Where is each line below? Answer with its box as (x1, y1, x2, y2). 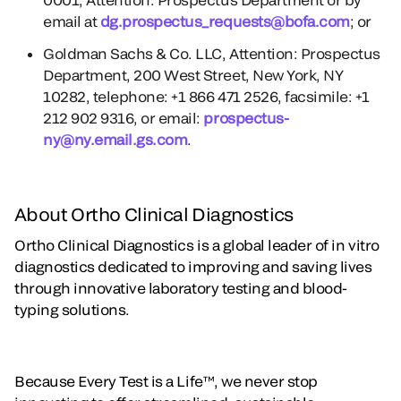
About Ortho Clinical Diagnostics (14, 203, 294, 225)
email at (43, 13, 100, 30)
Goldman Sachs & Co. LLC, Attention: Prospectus (43, 45, 380, 62)
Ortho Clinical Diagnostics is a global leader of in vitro (14, 236, 380, 253)
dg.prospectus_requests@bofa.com (99, 13, 350, 30)
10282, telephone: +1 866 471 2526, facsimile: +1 (43, 88, 370, 105)
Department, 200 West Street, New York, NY (43, 66, 344, 83)
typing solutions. (14, 301, 130, 318)
